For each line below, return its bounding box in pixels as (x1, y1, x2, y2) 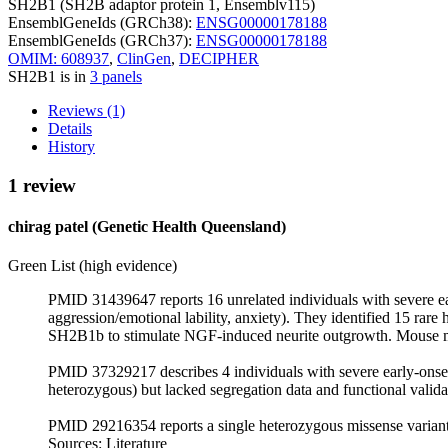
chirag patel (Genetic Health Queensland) (8, 217, 286, 235)
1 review (8, 174, 76, 196)
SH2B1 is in (8, 67, 90, 85)
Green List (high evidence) (8, 257, 177, 275)
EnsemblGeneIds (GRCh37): (8, 31, 196, 49)
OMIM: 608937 (8, 49, 109, 67)
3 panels (90, 67, 142, 85)
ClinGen (117, 49, 171, 67)
